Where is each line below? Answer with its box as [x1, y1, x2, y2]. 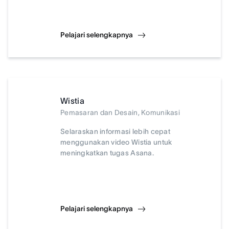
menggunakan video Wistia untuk [60, 138, 172, 146]
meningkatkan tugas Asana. [60, 149, 154, 157]
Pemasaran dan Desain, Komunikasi [60, 108, 180, 117]
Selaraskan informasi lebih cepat [60, 127, 170, 135]
